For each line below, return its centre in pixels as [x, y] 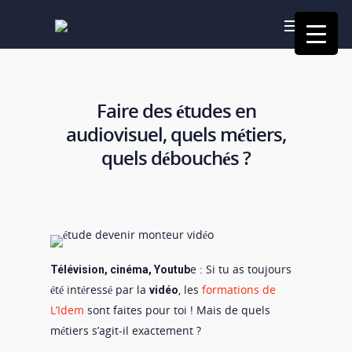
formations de [239, 290]
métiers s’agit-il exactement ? [126, 330]
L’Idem [67, 310]
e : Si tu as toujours [241, 269]
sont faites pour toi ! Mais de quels [177, 310]
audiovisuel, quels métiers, [176, 134]
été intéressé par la [100, 290]
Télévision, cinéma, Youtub [120, 269]
